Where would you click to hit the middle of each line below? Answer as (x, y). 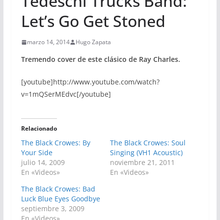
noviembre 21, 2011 (142, 162)
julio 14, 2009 (43, 162)
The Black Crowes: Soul (148, 143)
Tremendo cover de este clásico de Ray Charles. (100, 59)
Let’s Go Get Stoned (93, 21)
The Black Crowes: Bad (58, 189)
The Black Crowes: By (55, 143)
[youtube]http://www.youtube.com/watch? (90, 82)
